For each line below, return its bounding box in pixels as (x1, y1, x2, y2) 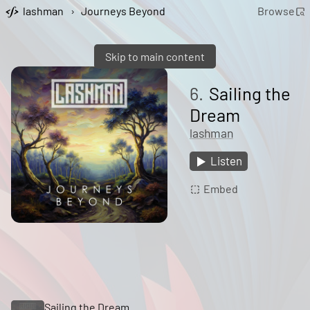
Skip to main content (105, 50, 205, 63)
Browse (257, 4, 295, 18)
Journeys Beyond (81, 4, 166, 18)
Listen (210, 154, 242, 168)
